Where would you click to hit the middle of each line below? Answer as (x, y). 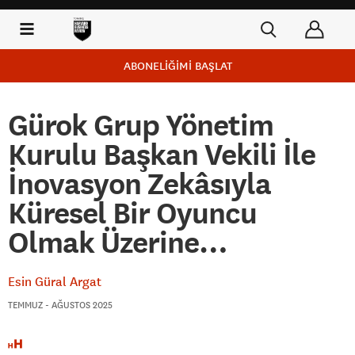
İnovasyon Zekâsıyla (139, 184)
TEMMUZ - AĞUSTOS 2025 (60, 305)
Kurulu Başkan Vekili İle (162, 155)
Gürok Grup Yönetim (141, 125)
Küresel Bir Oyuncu (132, 213)
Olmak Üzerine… (118, 242)
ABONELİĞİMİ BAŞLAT (177, 66)
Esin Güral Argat (55, 281)
